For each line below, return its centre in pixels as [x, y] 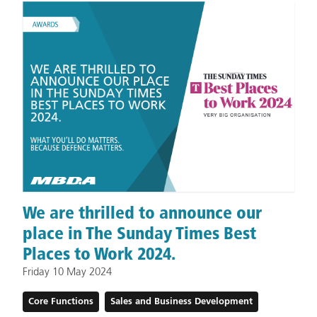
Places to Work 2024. [99, 253]
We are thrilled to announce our [142, 212]
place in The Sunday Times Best [139, 233]
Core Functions [61, 301]
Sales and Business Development [181, 301]
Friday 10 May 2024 [67, 272]
